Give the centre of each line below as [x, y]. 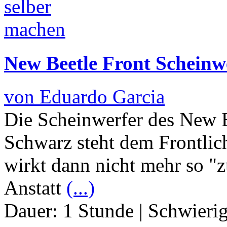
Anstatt [35, 188]
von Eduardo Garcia [84, 97]
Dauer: [33, 211]
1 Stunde [98, 211]
